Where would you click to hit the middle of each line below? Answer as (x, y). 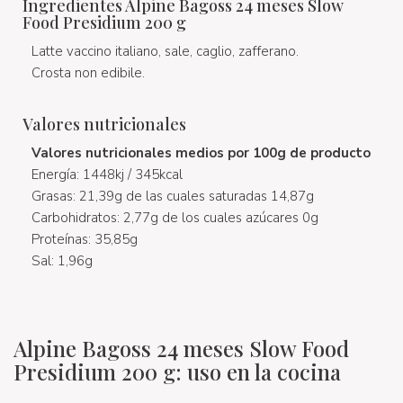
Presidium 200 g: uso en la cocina (177, 372)
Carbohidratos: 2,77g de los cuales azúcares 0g (175, 218)
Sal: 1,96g (62, 261)
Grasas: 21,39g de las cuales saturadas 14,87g (173, 196)
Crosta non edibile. (88, 73)
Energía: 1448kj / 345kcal (107, 175)
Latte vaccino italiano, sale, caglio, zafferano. (165, 51)
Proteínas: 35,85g (85, 239)
